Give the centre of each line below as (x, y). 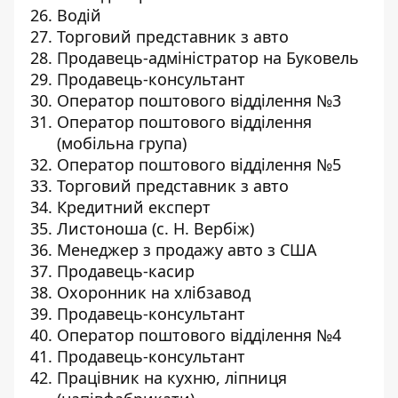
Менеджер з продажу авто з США (187, 250)
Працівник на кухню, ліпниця (172, 378)
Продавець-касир (126, 271)
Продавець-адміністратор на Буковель (208, 58)
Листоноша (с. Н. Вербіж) (155, 228)
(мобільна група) (122, 143)
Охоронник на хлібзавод (154, 292)
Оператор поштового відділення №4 (199, 335)
